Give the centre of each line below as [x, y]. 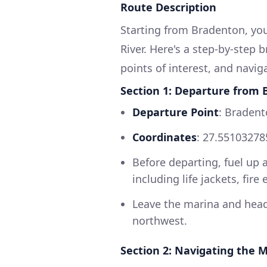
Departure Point [176, 112]
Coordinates [164, 137]
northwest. [160, 221]
